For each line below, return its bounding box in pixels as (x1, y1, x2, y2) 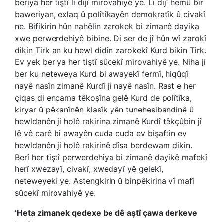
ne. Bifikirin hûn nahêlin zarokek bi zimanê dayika (15, 21, 199, 31)
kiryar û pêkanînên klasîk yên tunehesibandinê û (15, 105, 194, 114)
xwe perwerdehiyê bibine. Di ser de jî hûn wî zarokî (15, 33, 206, 43)
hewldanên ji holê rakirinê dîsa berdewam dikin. (15, 140, 192, 150)
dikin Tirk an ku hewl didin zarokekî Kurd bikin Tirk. (15, 45, 206, 55)
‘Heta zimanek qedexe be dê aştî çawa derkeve (15, 208, 197, 218)
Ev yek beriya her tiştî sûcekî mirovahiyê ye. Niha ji (15, 57, 206, 67)
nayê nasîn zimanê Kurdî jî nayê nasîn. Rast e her (15, 81, 196, 91)
